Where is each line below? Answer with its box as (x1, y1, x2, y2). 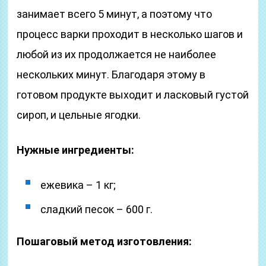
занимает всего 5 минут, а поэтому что (17, 8, 213, 20)
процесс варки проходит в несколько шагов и (17, 28, 243, 40)
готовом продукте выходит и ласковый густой (17, 88, 249, 101)
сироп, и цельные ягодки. (17, 109, 141, 121)
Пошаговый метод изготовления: (17, 235, 192, 248)
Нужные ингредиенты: (17, 144, 135, 156)
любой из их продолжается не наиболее (17, 48, 217, 61)
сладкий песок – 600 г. (40, 203, 153, 216)
